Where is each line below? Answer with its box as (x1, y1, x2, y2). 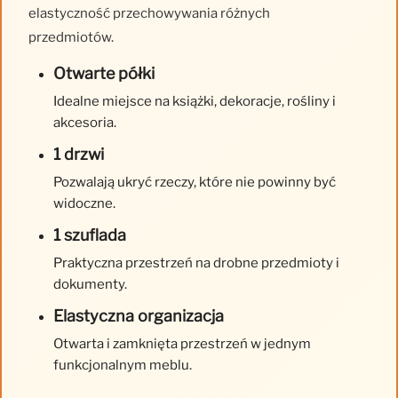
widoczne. (53, 195, 115, 211)
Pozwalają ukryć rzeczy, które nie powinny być (53, 174, 336, 190)
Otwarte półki (53, 64, 155, 83)
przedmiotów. (28, 29, 114, 45)
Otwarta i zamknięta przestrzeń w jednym (53, 336, 311, 352)
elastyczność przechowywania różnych (28, 5, 270, 21)
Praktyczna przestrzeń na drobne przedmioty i (53, 255, 339, 271)
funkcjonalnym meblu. (53, 357, 192, 373)
